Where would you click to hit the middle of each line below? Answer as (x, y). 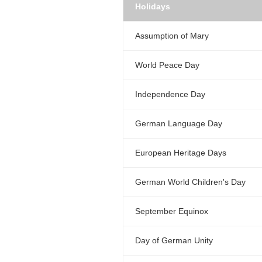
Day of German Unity (174, 241)
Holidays (153, 7)
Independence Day (170, 94)
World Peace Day (167, 65)
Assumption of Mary (172, 36)
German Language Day (179, 124)
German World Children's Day (190, 182)
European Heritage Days (181, 153)
